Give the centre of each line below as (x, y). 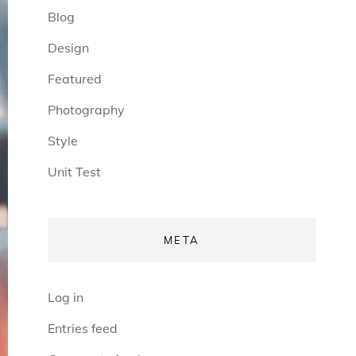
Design (68, 48)
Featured (74, 79)
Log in (65, 297)
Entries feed (82, 328)
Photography (86, 110)
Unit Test (74, 172)
